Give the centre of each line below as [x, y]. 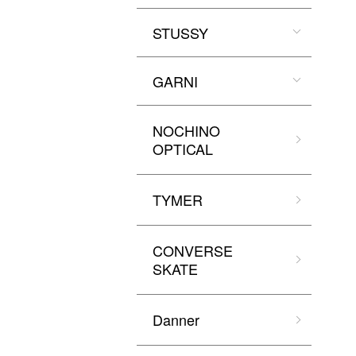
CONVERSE [193, 250]
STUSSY [180, 33]
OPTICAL [183, 149]
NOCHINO [186, 130]
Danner [176, 319]
